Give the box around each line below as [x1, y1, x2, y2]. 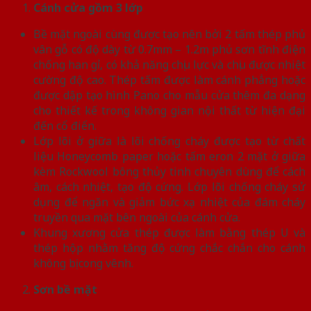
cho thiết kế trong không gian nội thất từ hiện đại [33, 102, 305, 118]
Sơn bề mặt [33, 281, 97, 297]
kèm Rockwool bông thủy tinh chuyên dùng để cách [33, 163, 305, 179]
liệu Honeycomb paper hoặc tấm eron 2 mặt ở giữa [33, 148, 305, 164]
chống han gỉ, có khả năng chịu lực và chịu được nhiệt [33, 56, 305, 72]
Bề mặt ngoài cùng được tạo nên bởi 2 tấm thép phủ [33, 26, 305, 42]
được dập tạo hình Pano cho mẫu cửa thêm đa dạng [33, 87, 305, 103]
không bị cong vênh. [33, 255, 133, 271]
